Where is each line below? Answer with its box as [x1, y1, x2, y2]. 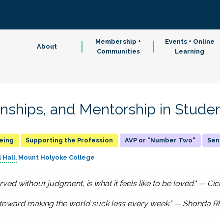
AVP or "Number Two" [125, 137, 196, 144]
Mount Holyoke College [18, 154, 95, 161]
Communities [96, 48, 140, 55]
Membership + [95, 38, 141, 45]
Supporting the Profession [26, 137, 113, 144]
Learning [175, 48, 205, 55]
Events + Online [165, 38, 215, 45]
